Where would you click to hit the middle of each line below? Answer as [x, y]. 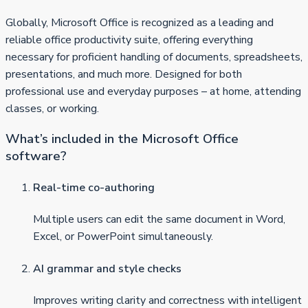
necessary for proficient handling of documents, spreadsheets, [154, 57]
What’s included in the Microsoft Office [122, 139]
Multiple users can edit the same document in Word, [159, 220]
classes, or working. [52, 109]
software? [36, 156]
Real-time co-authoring [94, 188]
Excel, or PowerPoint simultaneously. [123, 237]
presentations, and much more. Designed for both [124, 75]
